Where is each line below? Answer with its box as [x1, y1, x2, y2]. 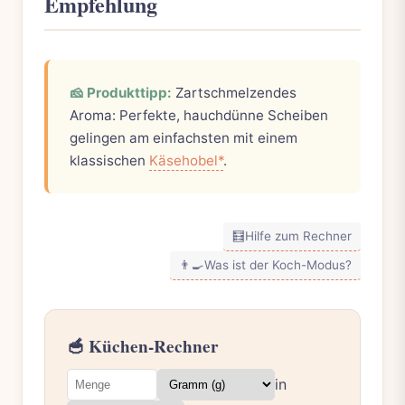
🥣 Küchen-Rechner [67, 333, 219, 359]
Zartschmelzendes [172, 83, 297, 101]
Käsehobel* [149, 151, 223, 169]
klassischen [70, 151, 149, 169]
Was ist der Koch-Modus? [204, 257, 352, 272]
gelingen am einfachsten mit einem [70, 128, 297, 146]
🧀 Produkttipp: [70, 83, 172, 101]
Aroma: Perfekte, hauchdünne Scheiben [70, 106, 328, 124]
